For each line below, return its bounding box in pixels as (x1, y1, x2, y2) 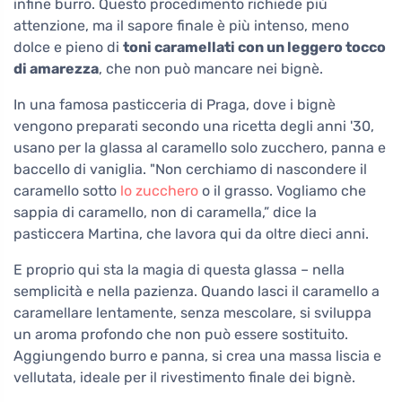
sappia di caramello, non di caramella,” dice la (13, 204, 317, 222)
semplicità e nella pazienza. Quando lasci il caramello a (13, 283, 380, 301)
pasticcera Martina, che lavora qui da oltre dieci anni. (13, 225, 369, 243)
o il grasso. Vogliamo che (198, 182, 366, 200)
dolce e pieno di (13, 39, 123, 57)
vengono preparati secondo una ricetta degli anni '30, (13, 118, 374, 135)
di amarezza (13, 60, 99, 78)
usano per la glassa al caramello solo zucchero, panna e (13, 139, 386, 157)
